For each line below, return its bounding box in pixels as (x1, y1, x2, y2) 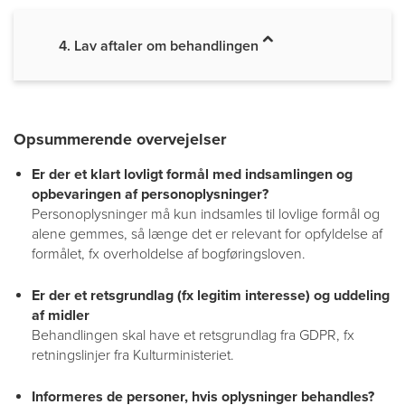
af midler (32, 306, 89, 325)
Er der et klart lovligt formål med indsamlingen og (32, 165, 353, 184)
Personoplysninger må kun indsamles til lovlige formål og (32, 205, 380, 223)
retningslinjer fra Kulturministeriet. (32, 346, 234, 364)
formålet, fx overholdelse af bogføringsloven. (32, 245, 306, 263)
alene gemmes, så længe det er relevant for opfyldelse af (32, 225, 382, 243)
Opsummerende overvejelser (14, 129, 226, 149)
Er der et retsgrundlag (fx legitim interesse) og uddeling (32, 287, 390, 305)
